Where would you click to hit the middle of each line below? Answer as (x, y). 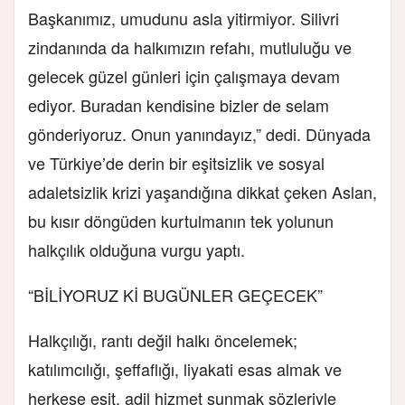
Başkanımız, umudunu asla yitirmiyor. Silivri (184, 18)
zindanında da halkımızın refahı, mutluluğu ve (190, 47)
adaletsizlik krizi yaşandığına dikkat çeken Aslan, (202, 191)
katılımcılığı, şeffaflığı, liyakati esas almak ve (185, 368)
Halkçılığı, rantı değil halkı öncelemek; (163, 339)
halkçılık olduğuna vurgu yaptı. (137, 249)
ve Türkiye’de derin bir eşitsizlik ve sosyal (176, 162)
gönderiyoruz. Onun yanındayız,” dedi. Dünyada (199, 133)
